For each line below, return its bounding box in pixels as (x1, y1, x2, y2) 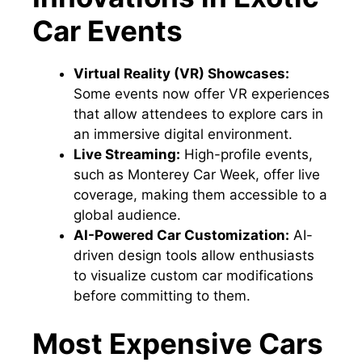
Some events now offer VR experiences (74, 85, 330, 102)
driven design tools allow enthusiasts (74, 246, 314, 263)
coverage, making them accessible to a (74, 186, 327, 203)
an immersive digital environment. (74, 125, 293, 142)
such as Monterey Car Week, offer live (74, 166, 320, 183)
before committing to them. (74, 287, 250, 304)
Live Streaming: (74, 145, 180, 162)
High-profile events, (180, 145, 313, 162)
